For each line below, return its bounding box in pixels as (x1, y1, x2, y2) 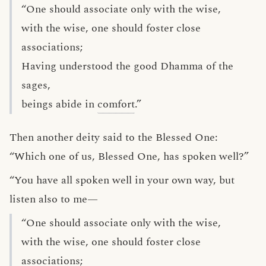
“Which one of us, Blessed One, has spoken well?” (9, 148, 249, 164)
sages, (21, 77, 50, 93)
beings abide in (21, 96, 97, 112)
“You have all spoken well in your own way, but (9, 172, 235, 188)
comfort (97, 96, 135, 112)
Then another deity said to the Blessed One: (9, 129, 218, 145)
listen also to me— (9, 191, 98, 207)
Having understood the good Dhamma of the (21, 58, 233, 74)
